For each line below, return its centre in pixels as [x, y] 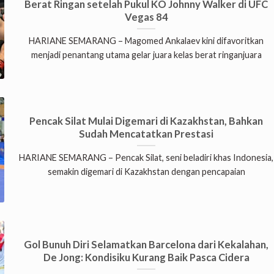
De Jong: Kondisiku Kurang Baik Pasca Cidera [146, 257]
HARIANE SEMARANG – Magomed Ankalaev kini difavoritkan [146, 41]
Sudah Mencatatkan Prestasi [146, 134]
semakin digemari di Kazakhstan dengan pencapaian [146, 172]
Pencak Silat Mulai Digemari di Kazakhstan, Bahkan [146, 121]
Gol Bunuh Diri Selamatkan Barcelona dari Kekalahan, [146, 244]
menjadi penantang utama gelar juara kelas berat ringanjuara [146, 55]
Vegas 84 [146, 17]
